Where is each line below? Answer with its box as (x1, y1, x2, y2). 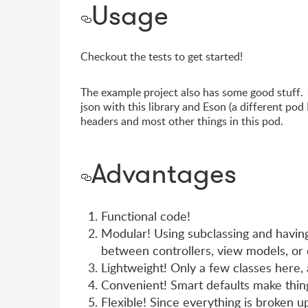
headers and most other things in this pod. (80, 113, 283, 129)
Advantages (91, 156, 236, 191)
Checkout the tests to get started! (80, 49, 243, 65)
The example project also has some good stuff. (80, 85, 306, 100)
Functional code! (101, 208, 190, 225)
